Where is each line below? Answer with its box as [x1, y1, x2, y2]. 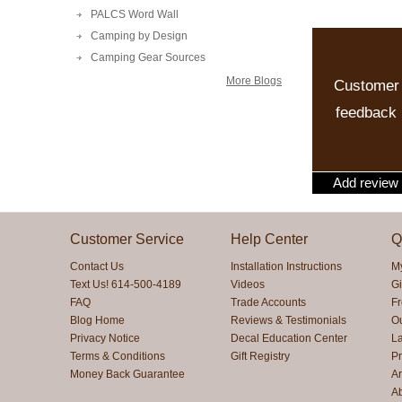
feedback [336, 103, 397, 121]
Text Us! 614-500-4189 [70, 277, 181, 291]
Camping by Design [91, 30, 188, 43]
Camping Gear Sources [91, 51, 205, 65]
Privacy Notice [70, 331, 140, 345]
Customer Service [70, 231, 184, 247]
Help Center [231, 231, 309, 247]
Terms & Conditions [70, 349, 165, 363]
